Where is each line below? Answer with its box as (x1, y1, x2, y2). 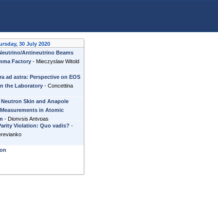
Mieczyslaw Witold (36, 58, 80, 64)
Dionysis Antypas (8, 116, 49, 122)
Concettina (48, 83, 73, 89)
